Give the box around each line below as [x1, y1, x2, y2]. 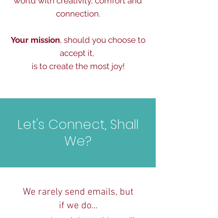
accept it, [59, 48, 96, 58]
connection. [55, 8, 100, 18]
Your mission [10, 35, 60, 45]
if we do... [58, 200, 97, 212]
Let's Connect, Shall [17, 115, 139, 133]
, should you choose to [59, 35, 145, 45]
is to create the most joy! [31, 61, 125, 71]
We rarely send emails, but [22, 186, 133, 198]
